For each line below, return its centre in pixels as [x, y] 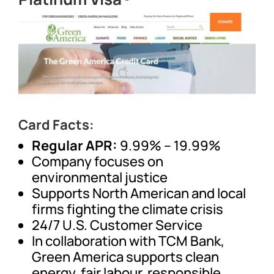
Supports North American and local [139, 193]
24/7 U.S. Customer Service [117, 225]
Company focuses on [98, 161]
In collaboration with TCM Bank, [128, 241]
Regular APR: [76, 145]
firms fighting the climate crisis [128, 209]
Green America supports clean [126, 257]
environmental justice [100, 177]
